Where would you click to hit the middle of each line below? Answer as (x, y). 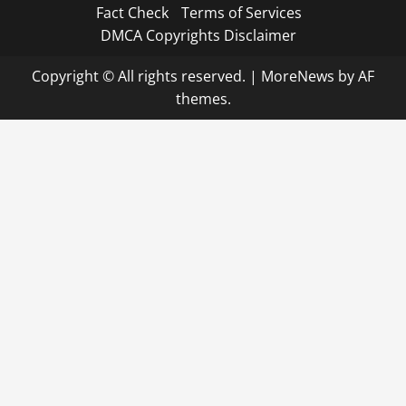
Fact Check (132, 13)
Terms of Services (241, 13)
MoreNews (298, 77)
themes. (203, 99)
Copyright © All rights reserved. (140, 77)
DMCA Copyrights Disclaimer (198, 36)
